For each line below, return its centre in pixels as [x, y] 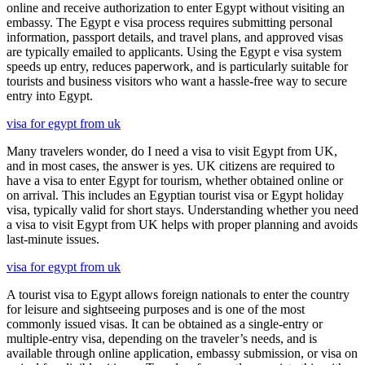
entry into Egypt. [50, 95]
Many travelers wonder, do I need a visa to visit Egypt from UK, [172, 151]
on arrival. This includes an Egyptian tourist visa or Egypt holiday [175, 195]
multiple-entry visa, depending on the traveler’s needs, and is [162, 338]
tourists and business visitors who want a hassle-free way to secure [177, 81]
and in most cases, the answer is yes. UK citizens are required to [171, 165]
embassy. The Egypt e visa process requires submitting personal [169, 22]
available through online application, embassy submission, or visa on [182, 353]
